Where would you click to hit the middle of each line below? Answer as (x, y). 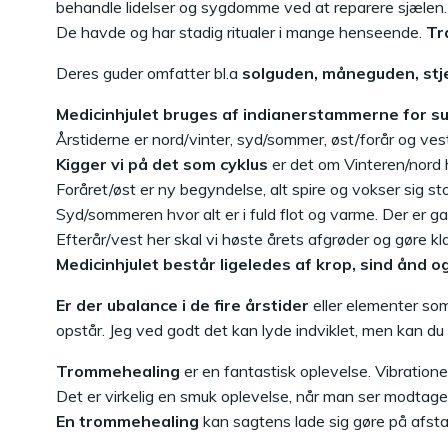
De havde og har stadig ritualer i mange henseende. (241, 32)
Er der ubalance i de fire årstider (182, 305)
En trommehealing (127, 421)
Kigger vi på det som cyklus (162, 164)
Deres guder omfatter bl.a (149, 73)
